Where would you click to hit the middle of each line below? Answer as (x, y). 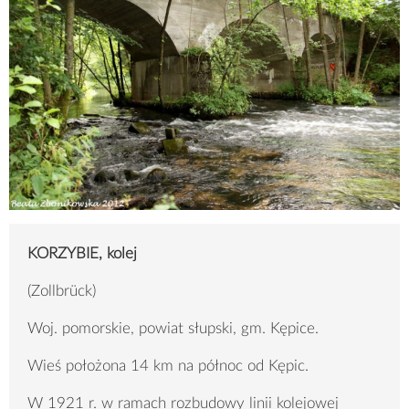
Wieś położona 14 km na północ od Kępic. (168, 366)
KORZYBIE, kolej (82, 254)
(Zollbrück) (62, 291)
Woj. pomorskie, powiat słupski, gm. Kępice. (173, 329)
